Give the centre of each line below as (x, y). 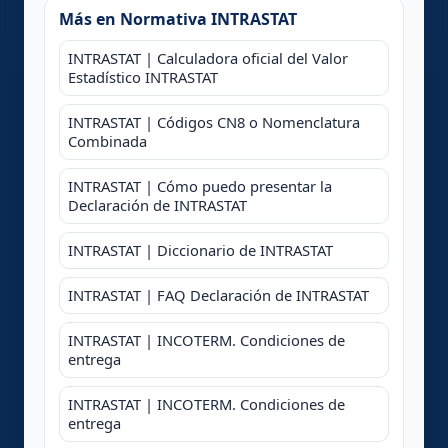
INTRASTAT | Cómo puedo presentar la (200, 185)
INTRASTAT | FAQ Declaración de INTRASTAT (218, 294)
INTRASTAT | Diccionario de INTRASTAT (200, 249)
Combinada (107, 140)
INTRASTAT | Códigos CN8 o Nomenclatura (214, 121)
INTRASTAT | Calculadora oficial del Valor (208, 57)
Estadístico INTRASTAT (143, 76)
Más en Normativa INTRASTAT (178, 18)
